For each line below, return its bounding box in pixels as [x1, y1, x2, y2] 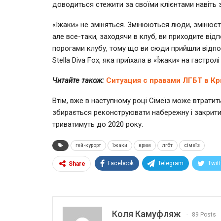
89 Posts [192, 211, 216, 218]
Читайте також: [52, 75, 104, 85]
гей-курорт [75, 142, 101, 148]
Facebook [108, 159, 134, 167]
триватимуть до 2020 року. [52, 119, 143, 129]
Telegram [158, 159, 184, 167]
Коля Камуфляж [112, 208, 181, 219]
